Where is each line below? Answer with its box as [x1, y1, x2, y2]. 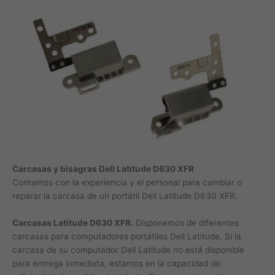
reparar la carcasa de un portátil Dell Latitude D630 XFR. [12, 191, 238, 201]
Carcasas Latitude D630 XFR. [12, 217, 133, 228]
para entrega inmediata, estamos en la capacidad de [12, 258, 220, 268]
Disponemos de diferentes [133, 217, 239, 228]
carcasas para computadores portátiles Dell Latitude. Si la [12, 231, 241, 241]
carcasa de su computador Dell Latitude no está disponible [12, 244, 244, 255]
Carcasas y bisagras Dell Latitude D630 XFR [12, 164, 194, 174]
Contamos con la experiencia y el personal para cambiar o [12, 177, 242, 188]
